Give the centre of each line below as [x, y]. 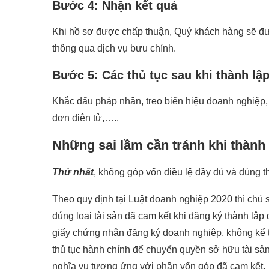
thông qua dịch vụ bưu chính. [114, 48]
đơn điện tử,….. [86, 118]
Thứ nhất [73, 172]
